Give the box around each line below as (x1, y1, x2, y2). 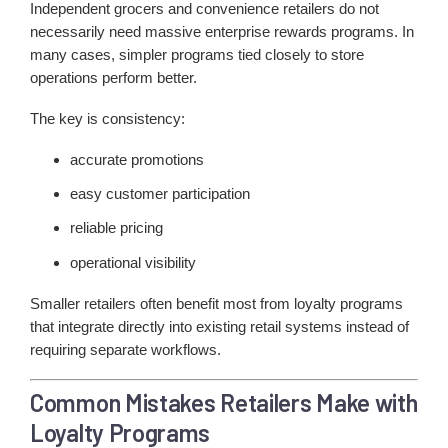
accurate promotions (70, 150, 204, 168)
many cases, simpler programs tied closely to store (30, 45, 364, 63)
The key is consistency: (30, 109, 185, 127)
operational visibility (70, 253, 196, 271)
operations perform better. (30, 68, 197, 86)
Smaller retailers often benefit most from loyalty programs (30, 294, 403, 312)
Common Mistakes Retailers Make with (30, 388, 418, 418)
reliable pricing (70, 219, 163, 237)
